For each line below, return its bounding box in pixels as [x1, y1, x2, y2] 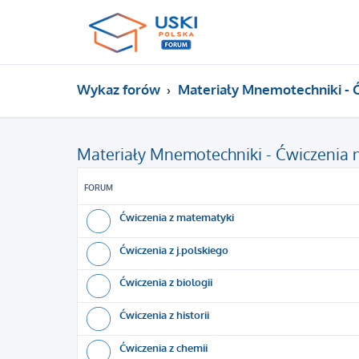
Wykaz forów [77, 81, 160, 98]
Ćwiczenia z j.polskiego [119, 243, 228, 256]
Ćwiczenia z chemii [119, 341, 208, 354]
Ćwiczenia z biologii [119, 275, 212, 288]
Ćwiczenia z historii [119, 308, 209, 321]
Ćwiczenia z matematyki [119, 210, 234, 224]
